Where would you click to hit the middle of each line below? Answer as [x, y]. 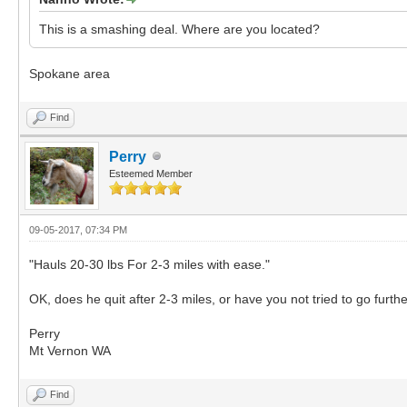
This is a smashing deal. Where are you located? [179, 29]
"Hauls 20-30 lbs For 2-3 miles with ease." [149, 264]
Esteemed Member [151, 173]
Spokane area [69, 73]
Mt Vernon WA [70, 350]
